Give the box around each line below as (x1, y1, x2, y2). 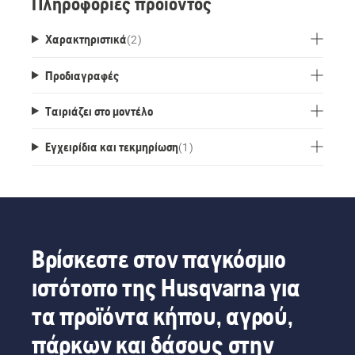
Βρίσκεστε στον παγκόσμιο (32, 243, 286, 273)
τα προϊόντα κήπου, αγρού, (32, 300, 293, 330)
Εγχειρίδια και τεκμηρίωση (44, 139, 178, 154)
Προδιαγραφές (44, 67, 119, 82)
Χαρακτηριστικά (44, 31, 127, 46)
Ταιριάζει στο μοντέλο (44, 103, 153, 118)
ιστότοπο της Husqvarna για (32, 272, 300, 302)
